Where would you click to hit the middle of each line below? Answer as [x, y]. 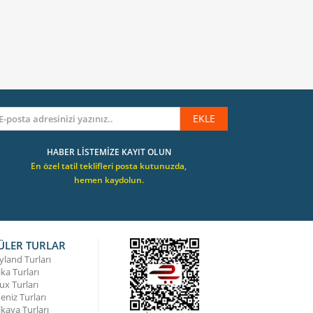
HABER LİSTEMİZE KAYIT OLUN [109, 152]
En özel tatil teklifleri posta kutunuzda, [109, 166]
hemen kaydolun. [109, 180]
